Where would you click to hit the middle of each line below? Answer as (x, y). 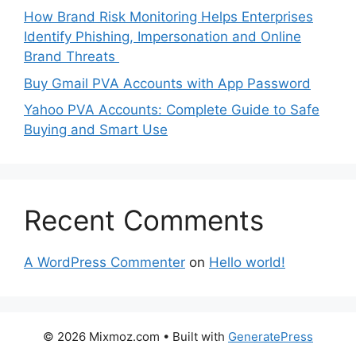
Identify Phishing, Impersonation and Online (163, 37)
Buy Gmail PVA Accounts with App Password (167, 83)
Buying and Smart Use (96, 130)
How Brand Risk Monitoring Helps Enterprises (168, 17)
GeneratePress (271, 337)
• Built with (194, 337)
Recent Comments (144, 221)
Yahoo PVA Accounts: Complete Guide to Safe (172, 110)
